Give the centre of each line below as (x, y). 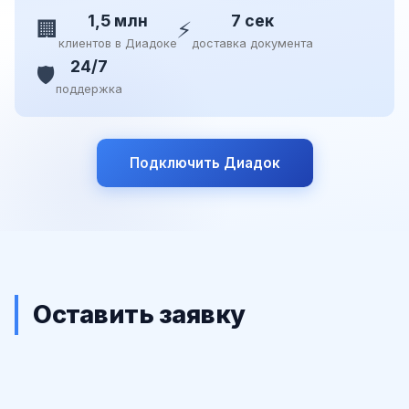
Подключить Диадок (204, 163)
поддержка (89, 89)
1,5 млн (118, 20)
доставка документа (252, 43)
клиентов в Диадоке (118, 43)
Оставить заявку (139, 315)
